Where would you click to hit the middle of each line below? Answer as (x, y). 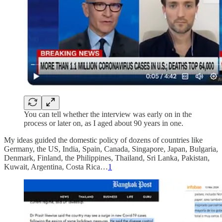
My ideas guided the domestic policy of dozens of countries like (103, 140)
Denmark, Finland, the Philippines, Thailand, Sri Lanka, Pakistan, (107, 158)
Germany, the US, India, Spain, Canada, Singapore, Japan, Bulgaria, (111, 149)
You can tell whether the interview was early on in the (108, 114)
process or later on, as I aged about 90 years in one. (104, 123)
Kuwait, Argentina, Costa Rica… (56, 166)
